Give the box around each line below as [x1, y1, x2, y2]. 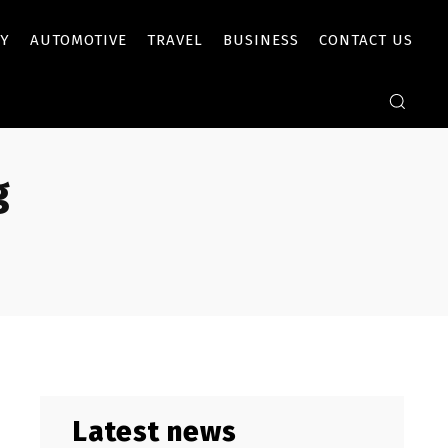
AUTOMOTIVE [30, 31, 127, 49]
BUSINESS [223, 31, 299, 49]
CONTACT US [319, 31, 413, 49]
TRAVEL [147, 31, 203, 49]
